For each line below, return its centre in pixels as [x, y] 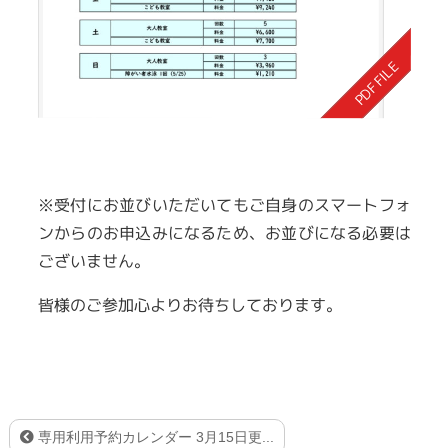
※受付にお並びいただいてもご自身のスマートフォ [224, 205]
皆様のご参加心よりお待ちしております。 [189, 305]
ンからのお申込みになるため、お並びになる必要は [224, 233]
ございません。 [93, 261]
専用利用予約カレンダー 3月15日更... [153, 437]
